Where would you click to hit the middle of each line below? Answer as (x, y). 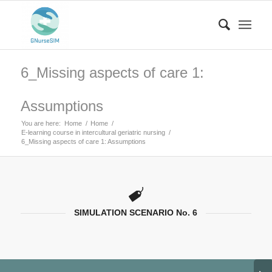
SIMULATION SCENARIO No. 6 (136, 212)
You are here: (41, 123)
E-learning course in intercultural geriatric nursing (93, 132)
